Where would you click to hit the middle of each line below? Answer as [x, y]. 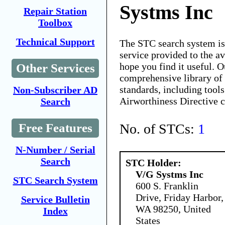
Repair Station [55, 11]
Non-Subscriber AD [55, 90]
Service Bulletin [55, 199]
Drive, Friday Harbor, [180, 197]
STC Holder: [153, 162]
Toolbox [55, 23]
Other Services [55, 68]
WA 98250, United [173, 209]
